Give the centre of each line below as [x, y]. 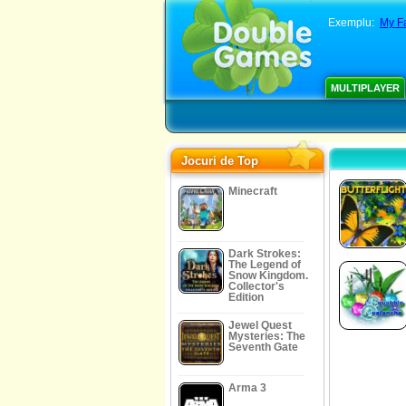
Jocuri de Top [220, 161]
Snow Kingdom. [268, 275]
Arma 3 [247, 388]
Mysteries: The [267, 336]
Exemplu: [354, 23]
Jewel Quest [260, 325]
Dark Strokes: [265, 254]
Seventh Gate [263, 347]
